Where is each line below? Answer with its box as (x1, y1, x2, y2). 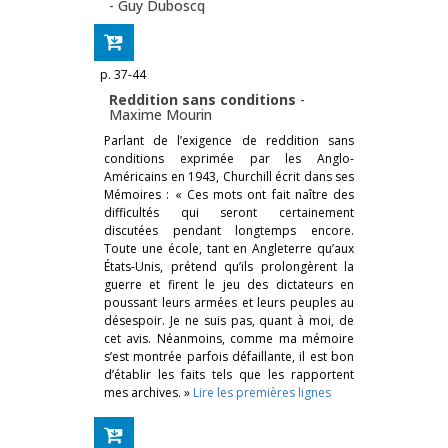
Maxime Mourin (109, 104, 212, 124)
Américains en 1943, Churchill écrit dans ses (104, 167, 354, 185)
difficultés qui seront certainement (104, 203, 354, 221)
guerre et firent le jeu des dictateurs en (104, 275, 354, 293)
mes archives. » (104, 383, 193, 401)
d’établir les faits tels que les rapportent (104, 365, 354, 383)
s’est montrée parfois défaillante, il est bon (104, 347, 354, 365)
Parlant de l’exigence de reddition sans (104, 131, 354, 149)
